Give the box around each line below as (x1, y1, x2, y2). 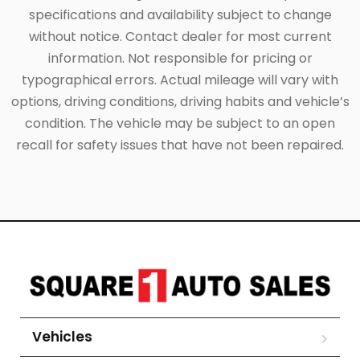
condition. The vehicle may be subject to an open (25, 114, 335, 133)
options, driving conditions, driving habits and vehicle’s (10, 92, 350, 112)
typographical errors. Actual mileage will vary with (22, 71, 338, 90)
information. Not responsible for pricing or (47, 49, 313, 68)
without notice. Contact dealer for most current (28, 27, 332, 47)
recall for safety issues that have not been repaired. (16, 136, 344, 155)
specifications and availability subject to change (28, 6, 332, 25)
